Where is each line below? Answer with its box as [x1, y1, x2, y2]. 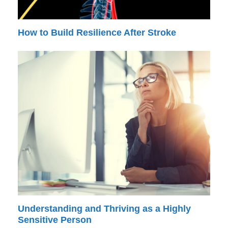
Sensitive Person [17, 214, 92, 225]
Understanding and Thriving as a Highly [17, 203, 191, 214]
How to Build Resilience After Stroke [17, 27, 176, 38]
